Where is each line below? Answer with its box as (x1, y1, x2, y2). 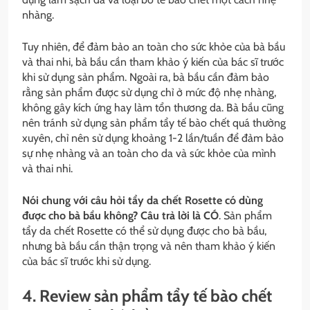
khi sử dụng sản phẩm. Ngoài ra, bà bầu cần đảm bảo (22, 70, 269, 84)
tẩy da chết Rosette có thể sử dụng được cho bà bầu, (22, 224, 266, 237)
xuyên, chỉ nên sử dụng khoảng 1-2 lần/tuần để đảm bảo (22, 131, 284, 145)
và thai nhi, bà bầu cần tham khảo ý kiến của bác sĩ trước (22, 55, 284, 69)
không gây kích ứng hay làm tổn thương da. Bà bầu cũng (22, 100, 284, 114)
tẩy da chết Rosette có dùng (128, 193, 263, 207)
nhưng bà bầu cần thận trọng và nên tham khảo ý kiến (22, 239, 275, 253)
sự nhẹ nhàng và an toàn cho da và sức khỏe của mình (22, 146, 276, 160)
